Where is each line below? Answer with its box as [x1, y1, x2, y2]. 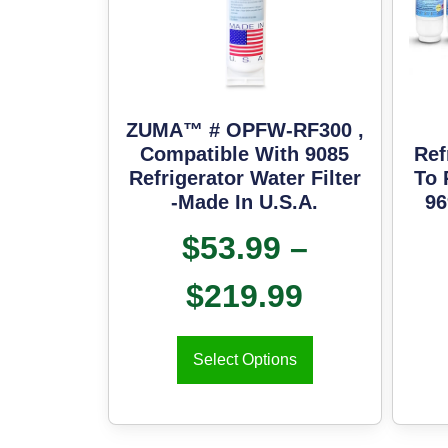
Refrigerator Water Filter [128, 167, 361, 190]
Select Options [192, 351, 297, 369]
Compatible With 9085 [140, 143, 350, 166]
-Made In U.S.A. [171, 191, 319, 214]
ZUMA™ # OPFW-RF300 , [125, 119, 364, 142]
